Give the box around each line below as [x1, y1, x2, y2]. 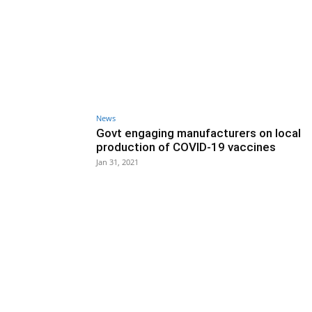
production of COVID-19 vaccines [96, 139, 276, 154]
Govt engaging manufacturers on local [96, 125, 301, 140]
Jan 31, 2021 [96, 156, 139, 167]
